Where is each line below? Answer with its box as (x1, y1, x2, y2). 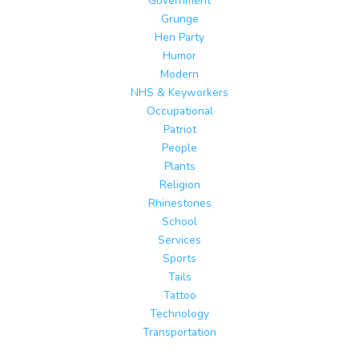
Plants (163, 159, 196, 175)
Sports (163, 251, 196, 267)
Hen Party (155, 30, 204, 46)
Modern (160, 67, 199, 83)
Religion (159, 177, 200, 193)
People (162, 140, 197, 156)
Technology (150, 306, 209, 322)
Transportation (143, 325, 216, 341)
